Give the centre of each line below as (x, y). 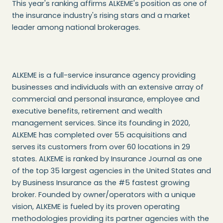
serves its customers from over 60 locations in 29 (101, 147)
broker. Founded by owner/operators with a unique (104, 195)
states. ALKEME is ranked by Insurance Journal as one (107, 159)
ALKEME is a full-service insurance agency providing (104, 75)
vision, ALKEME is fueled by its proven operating (96, 207)
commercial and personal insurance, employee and (106, 99)
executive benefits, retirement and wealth (87, 111)
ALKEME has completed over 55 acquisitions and (99, 135)
